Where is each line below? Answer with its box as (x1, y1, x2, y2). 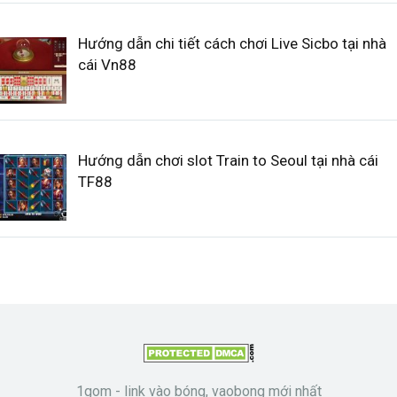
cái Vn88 (77, 56, 136, 74)
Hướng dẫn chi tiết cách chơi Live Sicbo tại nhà (77, 35, 386, 52)
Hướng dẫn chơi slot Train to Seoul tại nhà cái (77, 152, 378, 170)
